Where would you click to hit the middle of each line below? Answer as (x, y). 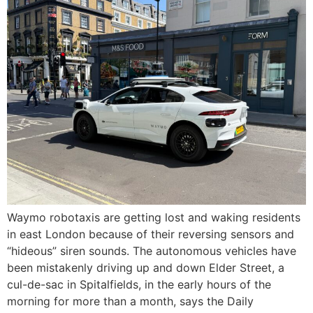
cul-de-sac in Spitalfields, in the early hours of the (139, 285)
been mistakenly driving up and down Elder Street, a (146, 268)
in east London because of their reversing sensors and (151, 234)
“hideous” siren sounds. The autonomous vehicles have (152, 251)
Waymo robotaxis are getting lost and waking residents (154, 218)
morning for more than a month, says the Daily (130, 301)
